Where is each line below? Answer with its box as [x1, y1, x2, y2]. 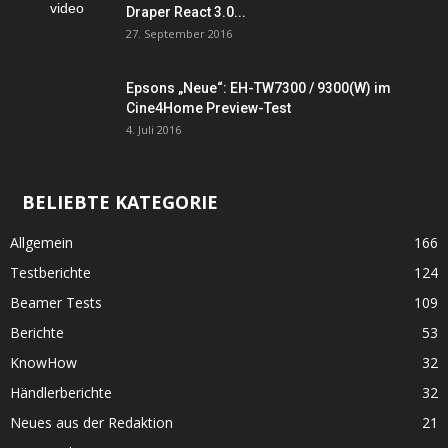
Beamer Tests [10, 293, 102, 312]
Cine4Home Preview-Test [126, 100, 291, 116]
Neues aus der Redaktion [10, 413, 173, 432]
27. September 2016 [126, 26, 232, 41]
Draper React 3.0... [126, 4, 246, 20]
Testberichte [10, 263, 91, 282]
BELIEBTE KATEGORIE [22, 190, 218, 214]
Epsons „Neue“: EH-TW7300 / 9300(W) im [126, 80, 391, 96]
